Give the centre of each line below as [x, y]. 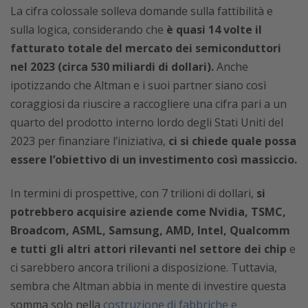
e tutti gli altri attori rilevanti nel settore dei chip [148, 249]
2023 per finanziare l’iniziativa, [89, 141]
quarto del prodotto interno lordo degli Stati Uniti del [147, 123]
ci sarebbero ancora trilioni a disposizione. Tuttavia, [144, 268]
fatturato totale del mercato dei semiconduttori [146, 48]
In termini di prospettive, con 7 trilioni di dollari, [133, 194]
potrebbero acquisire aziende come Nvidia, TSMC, [148, 212]
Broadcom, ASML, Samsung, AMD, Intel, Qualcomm [150, 231]
